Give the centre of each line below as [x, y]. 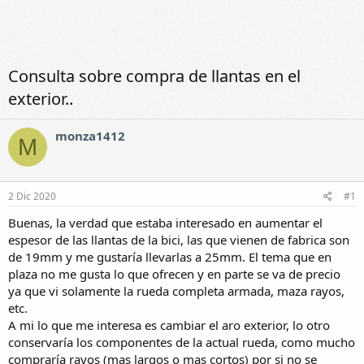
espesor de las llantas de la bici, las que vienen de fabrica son [179, 239]
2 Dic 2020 [32, 196]
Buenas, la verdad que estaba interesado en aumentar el [165, 222]
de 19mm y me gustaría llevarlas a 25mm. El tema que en [170, 256]
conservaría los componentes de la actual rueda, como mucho [182, 342]
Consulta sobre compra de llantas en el [154, 76]
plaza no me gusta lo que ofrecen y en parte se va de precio [174, 273]
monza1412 [90, 136]
